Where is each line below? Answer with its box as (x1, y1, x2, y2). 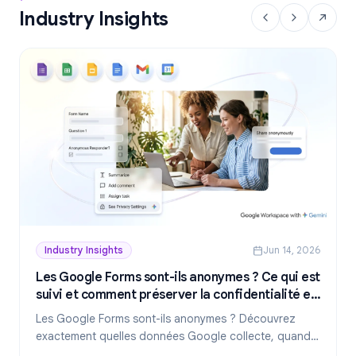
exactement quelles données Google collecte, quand (36, 329, 311, 344)
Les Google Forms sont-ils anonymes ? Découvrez (36, 311, 296, 327)
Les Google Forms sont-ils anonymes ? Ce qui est (36, 269, 320, 286)
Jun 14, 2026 (263, 244, 320, 257)
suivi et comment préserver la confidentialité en (36, 287, 317, 304)
